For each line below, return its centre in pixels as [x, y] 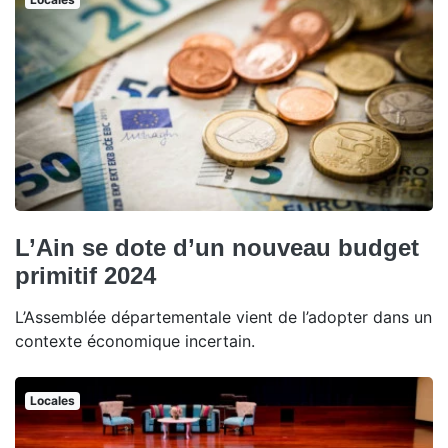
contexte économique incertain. [135, 341]
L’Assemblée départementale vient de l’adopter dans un [223, 317]
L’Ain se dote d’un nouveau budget [217, 248]
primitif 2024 [85, 276]
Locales [52, 401]
